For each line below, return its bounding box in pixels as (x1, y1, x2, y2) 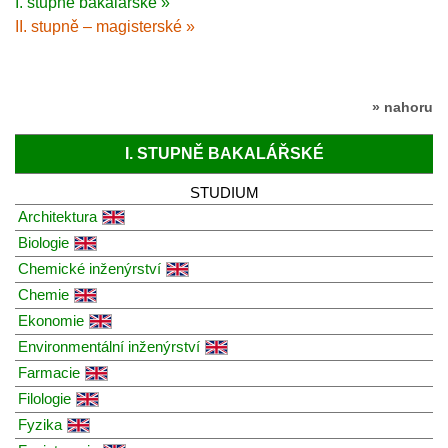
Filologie (18, 389, 71, 407)
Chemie (18, 285, 69, 303)
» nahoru (372, 98, 433, 115)
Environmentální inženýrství (18, 337, 200, 355)
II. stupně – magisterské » (15, 17, 195, 35)
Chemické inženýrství (18, 259, 161, 277)
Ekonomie (18, 311, 84, 329)
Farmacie (18, 363, 80, 381)
